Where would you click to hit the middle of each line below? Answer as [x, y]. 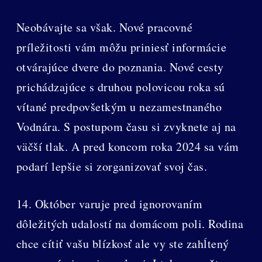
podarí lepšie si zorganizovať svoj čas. [112, 167]
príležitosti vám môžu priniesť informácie [121, 47]
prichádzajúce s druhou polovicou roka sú [120, 87]
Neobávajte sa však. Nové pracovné [104, 27]
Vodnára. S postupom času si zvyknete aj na [126, 127]
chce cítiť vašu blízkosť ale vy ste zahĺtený [123, 244]
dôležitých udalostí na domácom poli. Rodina [130, 224]
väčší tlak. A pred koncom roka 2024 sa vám [127, 147]
